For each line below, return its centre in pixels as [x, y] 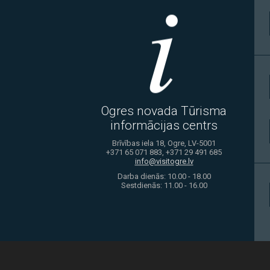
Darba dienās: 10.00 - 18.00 [164, 177]
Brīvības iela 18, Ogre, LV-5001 [164, 143]
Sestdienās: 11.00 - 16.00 [164, 186]
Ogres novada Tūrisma [164, 111]
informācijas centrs [164, 126]
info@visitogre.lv [164, 162]
